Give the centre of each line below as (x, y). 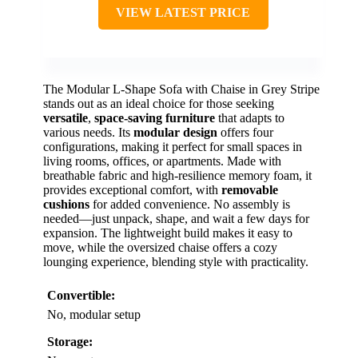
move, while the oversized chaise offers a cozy (160, 247)
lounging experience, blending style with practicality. (176, 261)
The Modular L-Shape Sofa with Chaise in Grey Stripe (181, 89)
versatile (66, 117)
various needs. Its (88, 132)
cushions (66, 204)
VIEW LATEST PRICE (183, 12)
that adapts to (250, 117)
